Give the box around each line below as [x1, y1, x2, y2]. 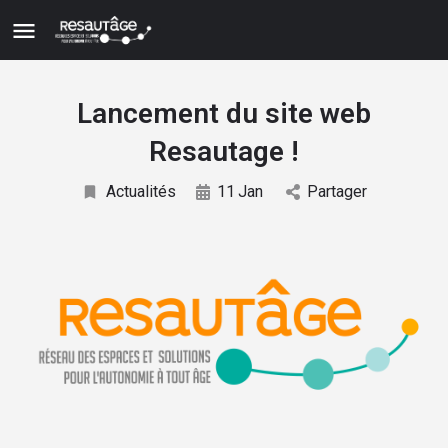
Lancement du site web [77, 97, 371, 130]
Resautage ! [149, 135, 299, 168]
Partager [307, 182, 367, 201]
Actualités [106, 182, 176, 201]
